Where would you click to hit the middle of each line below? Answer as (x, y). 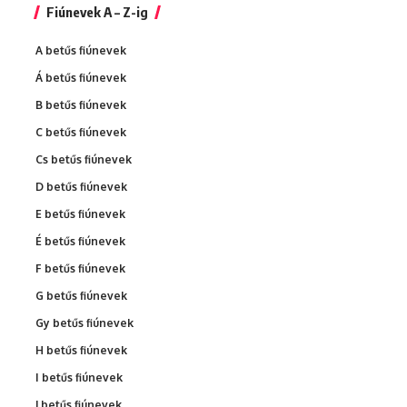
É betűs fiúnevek (80, 241)
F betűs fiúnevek (80, 268)
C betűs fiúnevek (81, 132)
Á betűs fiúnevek (81, 77)
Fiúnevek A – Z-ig (97, 11)
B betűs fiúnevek (81, 104)
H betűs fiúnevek (81, 350)
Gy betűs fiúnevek (84, 323)
